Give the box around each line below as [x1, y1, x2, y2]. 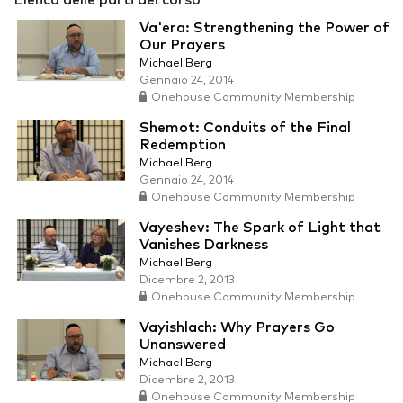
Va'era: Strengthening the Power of [139, 21, 390, 36]
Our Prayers [139, 38, 225, 53]
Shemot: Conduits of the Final [139, 121, 351, 136]
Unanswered [139, 337, 226, 353]
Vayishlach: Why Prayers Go [139, 320, 335, 336]
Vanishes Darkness [139, 237, 268, 253]
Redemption [139, 138, 226, 153]
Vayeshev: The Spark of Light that [139, 220, 381, 236]
